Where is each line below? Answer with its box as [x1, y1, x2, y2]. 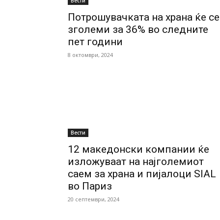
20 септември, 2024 [68, 195, 119, 203]
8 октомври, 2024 [68, 51, 113, 58]
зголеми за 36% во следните [68, 24, 208, 35]
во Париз [68, 180, 112, 192]
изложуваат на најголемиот [68, 156, 204, 167]
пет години [68, 36, 123, 48]
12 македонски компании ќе [68, 143, 209, 155]
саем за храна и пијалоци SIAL [68, 168, 216, 180]
